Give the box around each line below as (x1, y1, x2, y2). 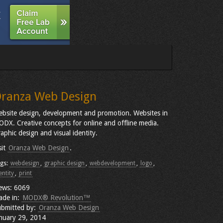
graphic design (44, 160, 85, 167)
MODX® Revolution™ (22, 194, 90, 202)
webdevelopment (90, 160, 135, 167)
